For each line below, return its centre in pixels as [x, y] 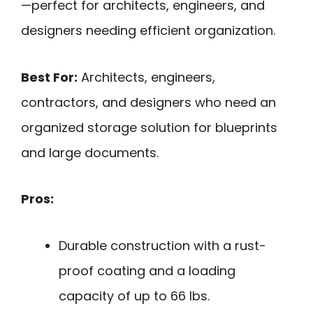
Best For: [49, 77]
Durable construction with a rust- [162, 245]
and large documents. [90, 152]
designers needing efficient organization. [148, 31]
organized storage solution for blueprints [149, 127]
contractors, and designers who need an [148, 102]
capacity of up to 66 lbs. [134, 296]
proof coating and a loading [147, 270]
